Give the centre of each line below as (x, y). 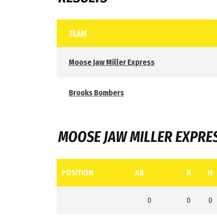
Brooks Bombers (96, 93)
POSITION (77, 172)
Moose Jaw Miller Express (112, 62)
